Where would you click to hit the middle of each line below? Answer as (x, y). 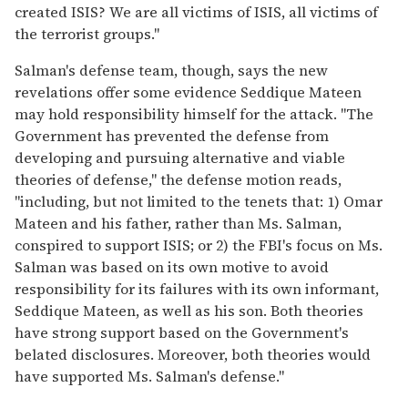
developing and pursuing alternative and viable (180, 157)
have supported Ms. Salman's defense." (149, 376)
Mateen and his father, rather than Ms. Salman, (178, 223)
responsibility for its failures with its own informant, (197, 288)
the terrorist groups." (87, 33)
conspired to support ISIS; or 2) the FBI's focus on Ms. (199, 245)
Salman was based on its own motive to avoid (172, 266)
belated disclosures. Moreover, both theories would (193, 354)
